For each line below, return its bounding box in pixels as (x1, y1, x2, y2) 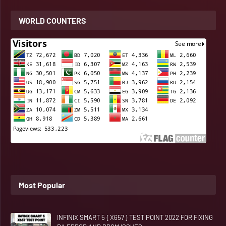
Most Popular (19, 180, 65, 190)
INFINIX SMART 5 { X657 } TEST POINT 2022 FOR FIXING (57, 213, 213, 221)
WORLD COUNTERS (19, 15, 86, 25)
